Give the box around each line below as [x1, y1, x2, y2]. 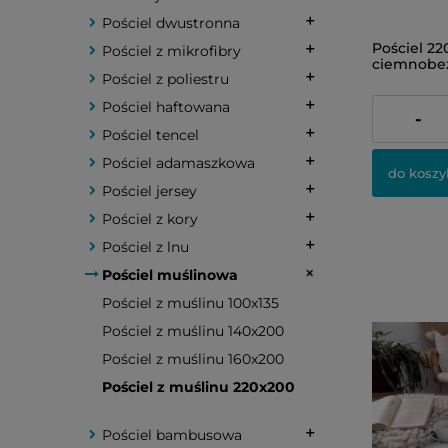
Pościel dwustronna [102, 14, 240, 32]
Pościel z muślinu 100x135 [102, 294, 279, 312]
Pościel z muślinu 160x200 [102, 350, 284, 368]
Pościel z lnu [102, 238, 189, 256]
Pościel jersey [102, 182, 197, 200]
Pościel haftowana [102, 98, 230, 116]
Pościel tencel [102, 126, 199, 144]
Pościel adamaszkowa [102, 154, 255, 172]
